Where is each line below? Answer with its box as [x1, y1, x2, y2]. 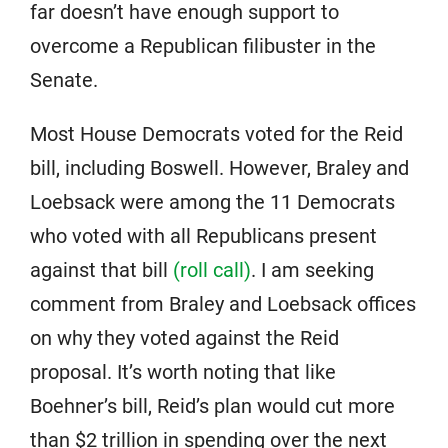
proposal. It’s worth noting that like [30, 360, 336, 384]
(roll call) [173, 258, 251, 282]
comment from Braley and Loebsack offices [30, 292, 416, 316]
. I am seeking [251, 258, 374, 282]
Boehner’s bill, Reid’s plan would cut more [30, 394, 395, 418]
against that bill [30, 258, 173, 282]
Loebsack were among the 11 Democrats [30, 190, 395, 214]
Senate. [30, 68, 98, 92]
